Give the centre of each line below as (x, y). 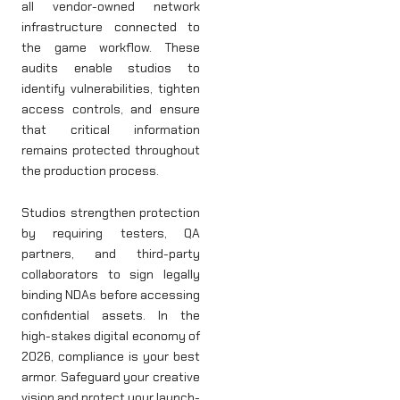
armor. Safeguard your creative (111, 377)
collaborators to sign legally (111, 275)
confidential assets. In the (111, 316)
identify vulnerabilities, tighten (111, 88)
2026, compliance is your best (111, 357)
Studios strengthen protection (111, 213)
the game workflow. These (111, 47)
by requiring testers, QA (111, 233)
